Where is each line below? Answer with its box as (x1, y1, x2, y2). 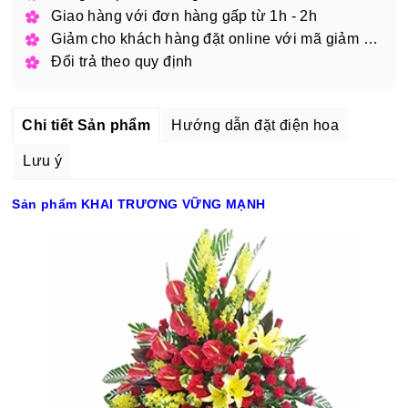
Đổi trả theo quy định (51, 53, 193, 69)
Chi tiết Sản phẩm (22, 117, 151, 133)
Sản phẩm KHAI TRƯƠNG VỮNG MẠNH (12, 196, 266, 211)
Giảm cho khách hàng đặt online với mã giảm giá (362, 30, 378, 46)
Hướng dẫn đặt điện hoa (171, 117, 340, 133)
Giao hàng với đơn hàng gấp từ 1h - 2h (51, 7, 318, 24)
